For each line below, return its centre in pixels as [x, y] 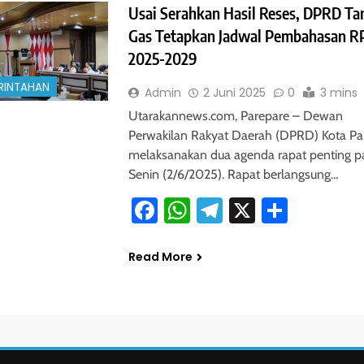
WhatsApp [247, 210]
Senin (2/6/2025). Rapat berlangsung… [233, 175]
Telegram [272, 210]
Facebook [210, 210]
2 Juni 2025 [234, 93]
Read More [160, 257]
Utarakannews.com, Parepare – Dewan [235, 116]
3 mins [338, 93]
